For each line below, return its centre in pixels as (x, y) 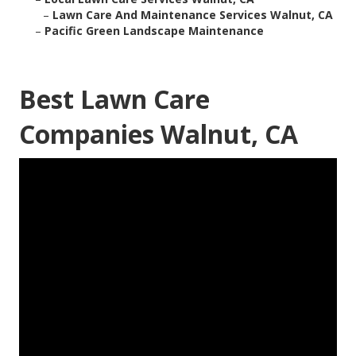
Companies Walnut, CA (159, 134)
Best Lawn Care (114, 99)
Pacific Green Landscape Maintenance (154, 31)
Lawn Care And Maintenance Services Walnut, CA (193, 15)
